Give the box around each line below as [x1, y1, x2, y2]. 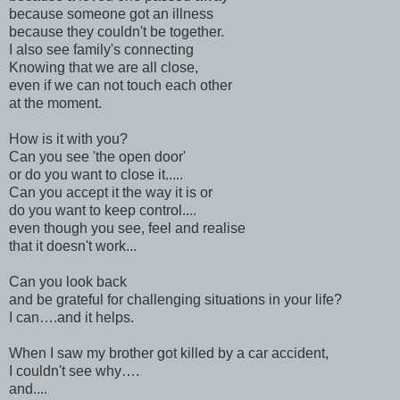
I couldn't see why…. [9, 362, 139, 379]
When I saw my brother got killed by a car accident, [9, 345, 329, 361]
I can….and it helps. [9, 309, 134, 325]
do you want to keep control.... [9, 202, 196, 218]
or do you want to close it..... [9, 166, 183, 182]
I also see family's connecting [9, 41, 194, 57]
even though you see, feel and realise [9, 220, 246, 236]
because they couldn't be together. [9, 23, 224, 39]
